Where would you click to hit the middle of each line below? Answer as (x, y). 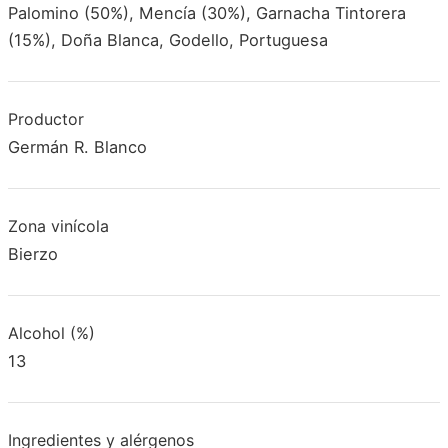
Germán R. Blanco (77, 146)
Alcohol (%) (51, 333)
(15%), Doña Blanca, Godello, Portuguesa (168, 39)
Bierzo (33, 253)
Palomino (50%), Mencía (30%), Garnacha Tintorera (207, 12)
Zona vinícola (58, 226)
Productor (46, 118)
